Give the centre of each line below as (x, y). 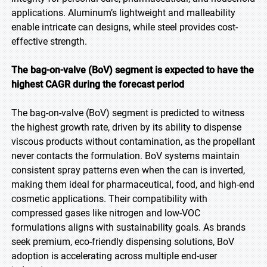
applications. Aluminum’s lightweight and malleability (123, 13)
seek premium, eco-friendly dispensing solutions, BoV (123, 242)
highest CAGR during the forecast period (98, 84)
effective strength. (49, 41)
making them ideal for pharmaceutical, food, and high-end (133, 184)
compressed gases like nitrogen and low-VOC (106, 213)
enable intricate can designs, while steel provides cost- (125, 27)
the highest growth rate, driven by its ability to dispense (126, 127)
